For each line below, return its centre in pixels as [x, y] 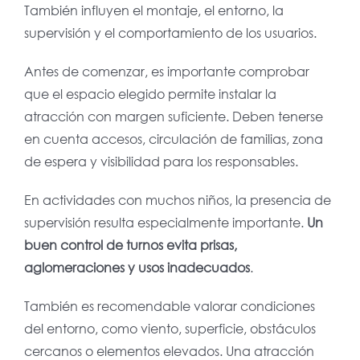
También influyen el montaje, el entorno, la [153, 10]
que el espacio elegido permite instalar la [150, 94]
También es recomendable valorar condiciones [169, 306]
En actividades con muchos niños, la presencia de [177, 200]
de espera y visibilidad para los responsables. [161, 162]
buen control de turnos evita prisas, [130, 245]
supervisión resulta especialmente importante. [165, 223]
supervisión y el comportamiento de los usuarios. [170, 33]
